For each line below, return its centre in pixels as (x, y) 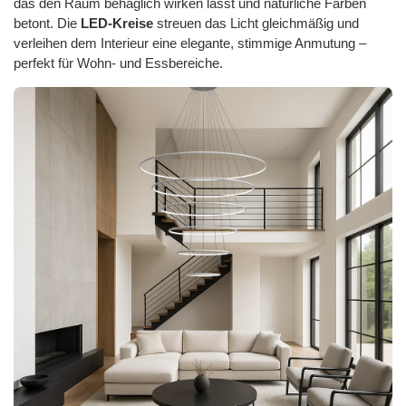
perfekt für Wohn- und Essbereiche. (118, 64)
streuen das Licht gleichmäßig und (256, 24)
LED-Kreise (117, 24)
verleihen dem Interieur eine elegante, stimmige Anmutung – (190, 44)
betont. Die (47, 24)
